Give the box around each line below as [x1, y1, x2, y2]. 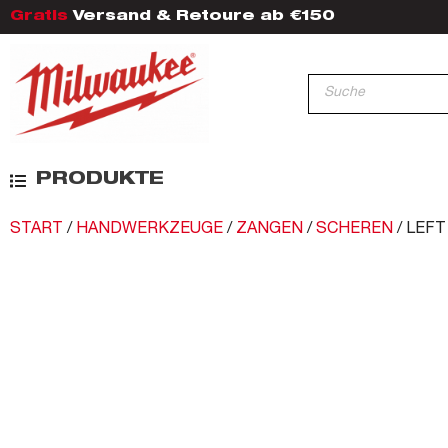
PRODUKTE [36, 171, 164, 190]
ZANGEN [236, 222, 303, 239]
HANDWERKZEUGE [76, 222, 223, 239]
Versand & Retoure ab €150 [68, 10, 335, 24]
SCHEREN [316, 222, 393, 239]
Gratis [10, 10, 68, 24]
